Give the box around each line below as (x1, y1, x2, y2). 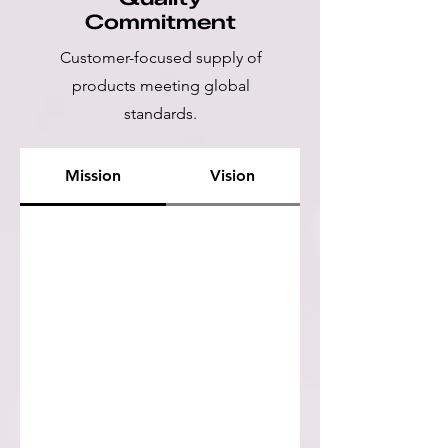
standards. (124, 103, 197, 123)
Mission (64, 165, 121, 185)
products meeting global (71, 75, 250, 95)
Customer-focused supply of (59, 47, 262, 67)
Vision (210, 165, 256, 185)
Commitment (85, 9, 236, 34)
